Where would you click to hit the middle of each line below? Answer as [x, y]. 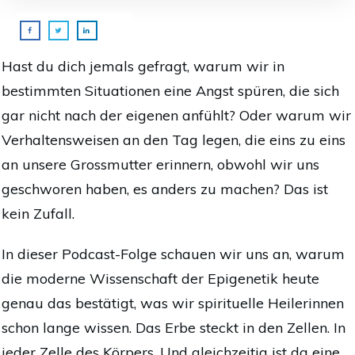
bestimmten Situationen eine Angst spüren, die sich [170, 91]
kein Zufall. [38, 214]
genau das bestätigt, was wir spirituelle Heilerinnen [173, 303]
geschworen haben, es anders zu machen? [143, 189]
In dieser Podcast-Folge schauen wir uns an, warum [173, 254]
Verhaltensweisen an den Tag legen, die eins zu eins [174, 140]
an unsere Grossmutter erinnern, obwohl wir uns [160, 165]
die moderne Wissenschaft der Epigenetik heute [160, 279]
